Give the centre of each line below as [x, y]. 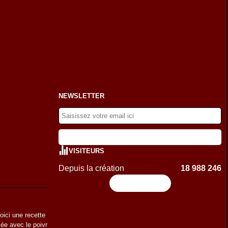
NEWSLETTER [81, 96]
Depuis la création [91, 168]
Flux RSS [146, 183]
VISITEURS [87, 151]
